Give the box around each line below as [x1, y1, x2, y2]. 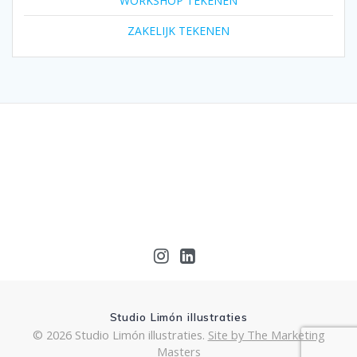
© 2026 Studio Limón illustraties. [32, 327, 208, 343]
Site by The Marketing [207, 327, 325, 343]
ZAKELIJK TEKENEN [127, 23, 229, 39]
